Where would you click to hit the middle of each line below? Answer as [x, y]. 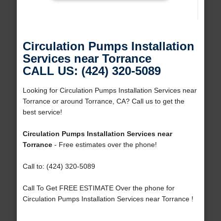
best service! [42, 112]
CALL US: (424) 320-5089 [92, 71]
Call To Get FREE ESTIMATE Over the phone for [98, 188]
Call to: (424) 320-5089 [59, 166]
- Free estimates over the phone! [104, 145]
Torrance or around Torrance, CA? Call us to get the [103, 101]
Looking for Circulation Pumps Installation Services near [110, 91]
